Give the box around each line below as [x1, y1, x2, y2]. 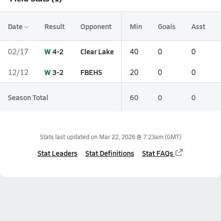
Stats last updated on [39, 133, 99, 141]
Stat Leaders [37, 148, 78, 158]
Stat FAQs [142, 148, 174, 158]
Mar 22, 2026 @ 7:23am [99, 133, 163, 141]
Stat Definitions [85, 148, 135, 158]
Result [44, 21, 65, 31]
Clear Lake [80, 46, 114, 56]
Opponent [80, 21, 111, 31]
